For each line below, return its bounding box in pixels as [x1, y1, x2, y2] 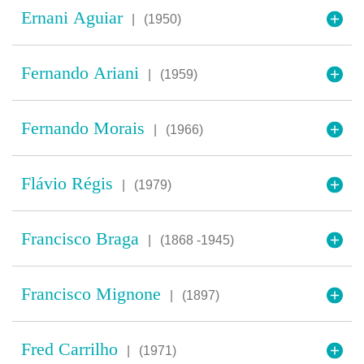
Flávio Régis [21, 173, 118, 193]
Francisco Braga [21, 228, 144, 249]
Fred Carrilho [21, 339, 123, 359]
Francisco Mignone [21, 284, 166, 304]
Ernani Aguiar [21, 7, 128, 28]
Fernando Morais [21, 118, 149, 138]
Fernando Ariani [21, 63, 144, 83]
